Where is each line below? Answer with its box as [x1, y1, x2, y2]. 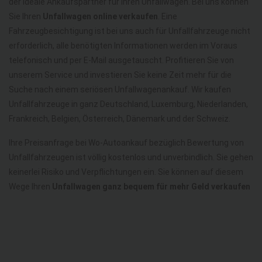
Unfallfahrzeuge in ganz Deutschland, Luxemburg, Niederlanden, [9, 99, 248, 109]
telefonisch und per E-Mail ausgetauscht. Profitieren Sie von [9, 55, 234, 65]
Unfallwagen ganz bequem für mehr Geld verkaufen [52, 181, 250, 191]
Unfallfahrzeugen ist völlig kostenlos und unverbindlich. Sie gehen [9, 152, 253, 162]
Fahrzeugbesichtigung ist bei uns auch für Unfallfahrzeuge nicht [9, 26, 250, 36]
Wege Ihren [9, 181, 52, 191]
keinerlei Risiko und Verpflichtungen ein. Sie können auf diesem [9, 167, 243, 177]
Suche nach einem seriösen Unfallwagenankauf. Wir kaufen [9, 84, 231, 94]
